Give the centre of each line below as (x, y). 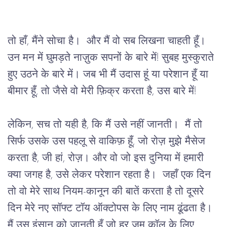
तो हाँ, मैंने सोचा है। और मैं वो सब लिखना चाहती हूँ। (108, 41)
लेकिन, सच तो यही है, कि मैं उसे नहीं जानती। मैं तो (106, 125)
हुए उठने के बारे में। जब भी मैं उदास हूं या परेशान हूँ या (109, 74)
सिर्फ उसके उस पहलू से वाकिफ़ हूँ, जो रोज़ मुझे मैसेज (108, 141)
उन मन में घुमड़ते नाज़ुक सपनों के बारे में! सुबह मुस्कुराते (112, 58)
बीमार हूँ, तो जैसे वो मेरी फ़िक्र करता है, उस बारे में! (102, 91)
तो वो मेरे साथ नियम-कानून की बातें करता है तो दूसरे (107, 192)
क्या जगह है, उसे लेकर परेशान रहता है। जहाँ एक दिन (111, 175)
